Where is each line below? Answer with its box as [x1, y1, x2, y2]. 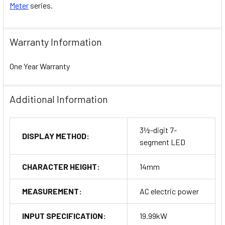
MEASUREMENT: [22, 186, 82, 196]
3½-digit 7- [140, 125, 177, 135]
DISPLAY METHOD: [22, 131, 89, 141]
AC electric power [140, 186, 199, 196]
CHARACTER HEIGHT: [22, 161, 100, 171]
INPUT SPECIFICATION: [22, 210, 106, 220]
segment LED [140, 137, 185, 147]
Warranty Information [10, 35, 102, 48]
